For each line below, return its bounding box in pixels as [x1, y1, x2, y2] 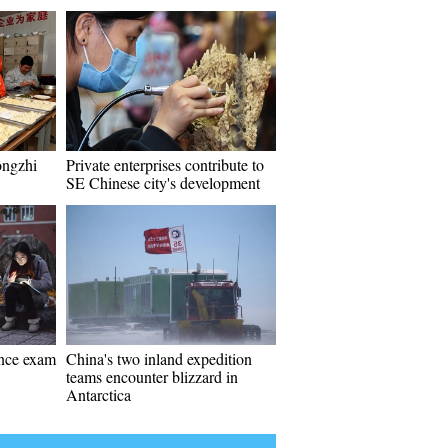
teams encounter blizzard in [66, 366, 238, 387]
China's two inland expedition [66, 348, 252, 369]
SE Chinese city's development [66, 172, 260, 193]
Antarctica [66, 384, 131, 405]
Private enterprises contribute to [66, 154, 264, 175]
